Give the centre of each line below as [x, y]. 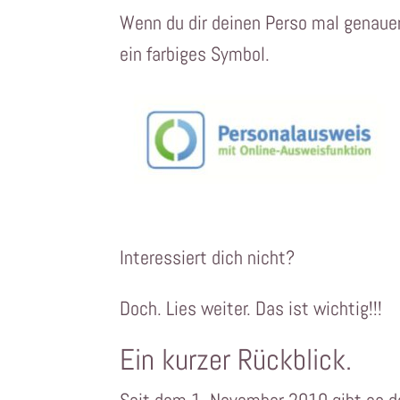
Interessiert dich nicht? [208, 258]
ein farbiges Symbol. [195, 54]
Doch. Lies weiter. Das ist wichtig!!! [251, 308]
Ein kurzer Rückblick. [236, 360]
